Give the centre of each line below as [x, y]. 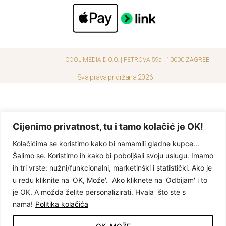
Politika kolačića [62, 204]
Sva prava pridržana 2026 [115, 77]
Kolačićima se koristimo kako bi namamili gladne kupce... [106, 143]
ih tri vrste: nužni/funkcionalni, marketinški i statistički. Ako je [112, 167]
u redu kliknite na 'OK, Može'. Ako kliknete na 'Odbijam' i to [110, 180]
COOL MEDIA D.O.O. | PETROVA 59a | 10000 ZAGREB [137, 59]
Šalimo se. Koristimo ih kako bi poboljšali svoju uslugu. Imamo [113, 155]
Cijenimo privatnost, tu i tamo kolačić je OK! [108, 126]
